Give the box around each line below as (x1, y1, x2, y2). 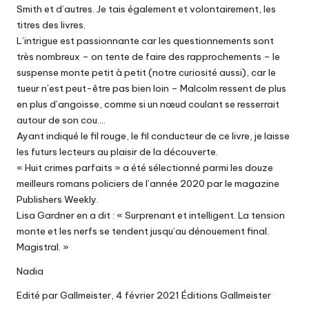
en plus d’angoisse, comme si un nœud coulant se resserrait (17, 98, 279, 111)
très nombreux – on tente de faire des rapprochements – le (17, 50, 280, 63)
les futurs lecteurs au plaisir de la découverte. (17, 146, 218, 159)
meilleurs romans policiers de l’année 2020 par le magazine (17, 177, 279, 190)
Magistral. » (17, 241, 69, 254)
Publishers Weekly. (17, 193, 99, 206)
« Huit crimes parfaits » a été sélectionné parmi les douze (17, 161, 273, 175)
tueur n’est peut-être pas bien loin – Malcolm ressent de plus (17, 82, 286, 95)
